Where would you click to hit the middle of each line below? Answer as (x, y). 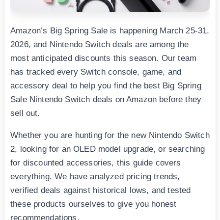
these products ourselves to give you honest (94, 204)
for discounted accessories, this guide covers (96, 163)
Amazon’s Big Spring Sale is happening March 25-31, (110, 31)
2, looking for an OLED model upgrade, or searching (108, 149)
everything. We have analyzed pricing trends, (95, 177)
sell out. (25, 113)
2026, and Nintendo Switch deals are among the (100, 45)
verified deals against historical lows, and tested (101, 191)
